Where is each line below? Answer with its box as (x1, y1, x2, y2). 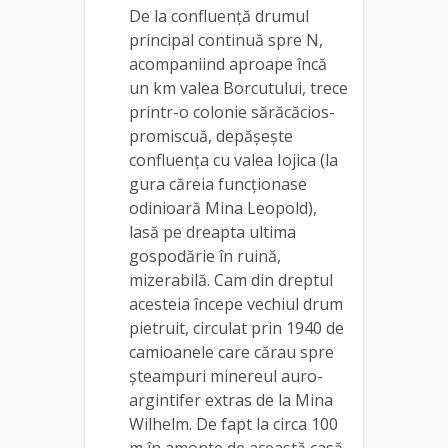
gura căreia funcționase (129, 172, 307, 195)
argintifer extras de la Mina (129, 388, 333, 411)
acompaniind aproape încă (129, 52, 327, 75)
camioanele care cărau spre (129, 340, 334, 363)
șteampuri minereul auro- (129, 364, 323, 387)
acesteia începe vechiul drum (129, 292, 343, 315)
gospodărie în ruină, (129, 244, 281, 267)
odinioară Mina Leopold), (129, 196, 317, 219)
